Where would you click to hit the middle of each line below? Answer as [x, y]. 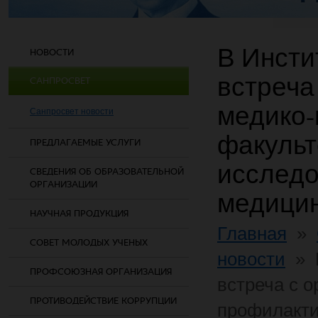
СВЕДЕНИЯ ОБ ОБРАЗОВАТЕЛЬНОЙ [107, 171]
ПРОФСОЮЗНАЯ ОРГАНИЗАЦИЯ [101, 272]
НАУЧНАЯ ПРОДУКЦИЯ [79, 213]
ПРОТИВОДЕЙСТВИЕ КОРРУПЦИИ [103, 301]
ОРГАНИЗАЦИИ [64, 184]
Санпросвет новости [72, 111]
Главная [252, 234]
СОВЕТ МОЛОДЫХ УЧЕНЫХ [89, 242]
